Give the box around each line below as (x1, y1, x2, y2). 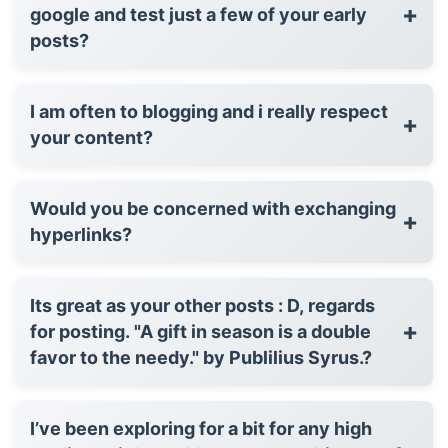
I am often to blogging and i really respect (30, 100, 388, 122)
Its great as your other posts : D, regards (30, 294, 375, 316)
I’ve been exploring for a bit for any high (30, 417, 372, 439)
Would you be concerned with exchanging (30, 197, 396, 219)
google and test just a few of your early (30, 3, 367, 25)
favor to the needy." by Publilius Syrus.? (30, 346, 372, 368)
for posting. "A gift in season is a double (30, 320, 371, 342)
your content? (30, 126, 153, 148)
